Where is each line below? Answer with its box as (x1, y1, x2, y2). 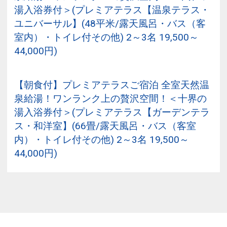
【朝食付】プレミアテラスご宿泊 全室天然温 (14, 79, 209, 91)
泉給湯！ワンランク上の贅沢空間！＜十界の (14, 93, 207, 105)
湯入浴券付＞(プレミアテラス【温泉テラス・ (14, 4, 210, 16)
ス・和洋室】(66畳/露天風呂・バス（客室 (14, 120, 196, 132)
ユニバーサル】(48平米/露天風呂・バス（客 (14, 18, 206, 30)
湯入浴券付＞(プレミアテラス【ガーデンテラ (14, 106, 210, 119)
